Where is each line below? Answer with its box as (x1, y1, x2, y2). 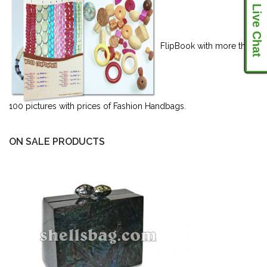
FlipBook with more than (158, 41, 254, 51)
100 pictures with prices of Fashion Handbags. (9, 101, 186, 111)
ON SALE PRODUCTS (9, 136, 105, 148)
